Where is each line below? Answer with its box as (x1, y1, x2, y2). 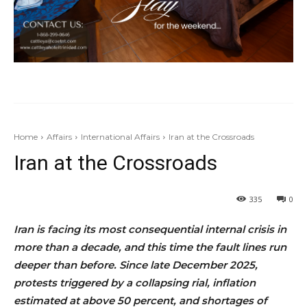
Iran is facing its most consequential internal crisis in (14, 222, 286, 236)
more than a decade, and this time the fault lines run (14, 240, 286, 254)
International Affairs (81, 131, 160, 142)
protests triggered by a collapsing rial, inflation (14, 275, 256, 289)
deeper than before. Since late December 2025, (14, 258, 258, 271)
